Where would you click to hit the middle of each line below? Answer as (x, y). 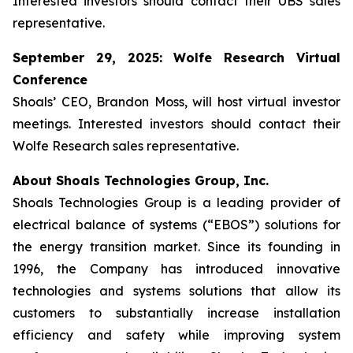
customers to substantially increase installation (176, 313)
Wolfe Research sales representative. (126, 146)
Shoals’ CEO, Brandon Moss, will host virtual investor (176, 102)
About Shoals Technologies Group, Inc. (141, 180)
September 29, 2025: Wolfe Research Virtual (176, 58)
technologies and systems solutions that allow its (176, 291)
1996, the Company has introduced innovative (176, 269)
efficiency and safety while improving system (176, 335)
